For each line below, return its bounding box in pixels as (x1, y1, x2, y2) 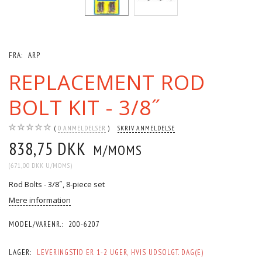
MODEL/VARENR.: (9, 219, 65, 229)
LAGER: (9, 247, 32, 257)
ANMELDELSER (61, 123, 106, 132)
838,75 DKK (9, 137, 89, 160)
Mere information (9, 194, 71, 205)
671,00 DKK (11, 160, 44, 170)
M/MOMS (89, 140, 142, 159)
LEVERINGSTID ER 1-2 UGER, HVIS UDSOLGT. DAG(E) (37, 247, 204, 257)
